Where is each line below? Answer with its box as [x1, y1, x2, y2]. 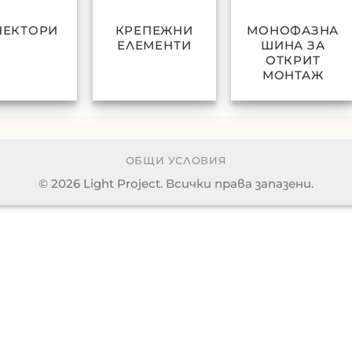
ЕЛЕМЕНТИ [117, 38, 192, 53]
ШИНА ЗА [261, 38, 325, 53]
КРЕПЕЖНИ [115, 23, 193, 38]
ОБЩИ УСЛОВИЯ [125, 155, 227, 167]
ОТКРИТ [265, 53, 321, 68]
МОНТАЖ [262, 68, 324, 83]
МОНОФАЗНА [247, 23, 339, 38]
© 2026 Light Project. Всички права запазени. [38, 176, 313, 192]
